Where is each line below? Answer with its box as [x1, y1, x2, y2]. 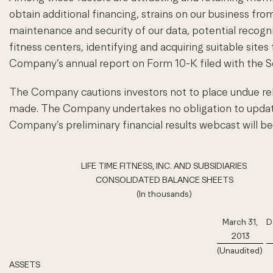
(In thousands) [136, 189, 192, 199]
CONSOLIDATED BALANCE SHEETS [95, 175, 233, 185]
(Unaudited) [217, 246, 263, 256]
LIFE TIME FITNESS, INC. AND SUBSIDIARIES [81, 161, 247, 171]
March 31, [222, 217, 258, 227]
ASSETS [9, 260, 40, 270]
